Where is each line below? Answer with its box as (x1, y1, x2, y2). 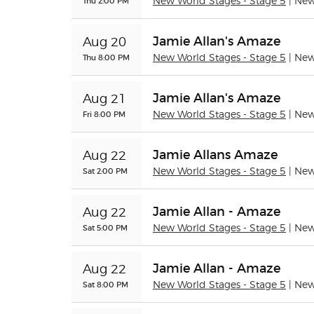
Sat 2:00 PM (83, 166, 128, 176)
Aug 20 (83, 36, 126, 49)
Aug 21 (83, 93, 126, 106)
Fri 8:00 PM (83, 109, 125, 119)
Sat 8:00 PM (83, 280, 128, 289)
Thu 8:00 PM (83, 53, 130, 62)
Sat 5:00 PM (83, 223, 128, 233)
